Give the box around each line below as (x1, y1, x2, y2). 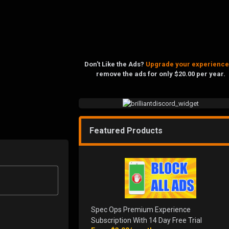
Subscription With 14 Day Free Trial (91, 216, 202, 224)
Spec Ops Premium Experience (91, 205, 191, 214)
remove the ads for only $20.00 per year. (96, 70, 225, 78)
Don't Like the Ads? (84, 60, 146, 68)
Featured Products (89, 125, 163, 135)
